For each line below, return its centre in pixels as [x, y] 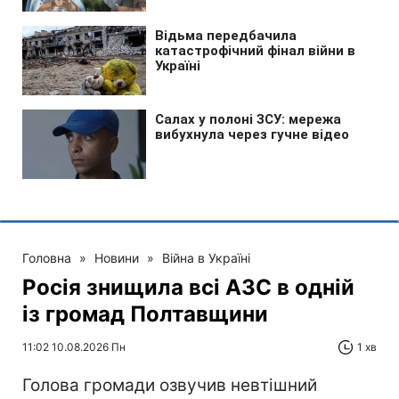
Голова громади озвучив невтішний [170, 385]
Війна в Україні [206, 257]
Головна [47, 257]
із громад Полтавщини [145, 313]
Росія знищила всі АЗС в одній [188, 287]
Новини [117, 257]
